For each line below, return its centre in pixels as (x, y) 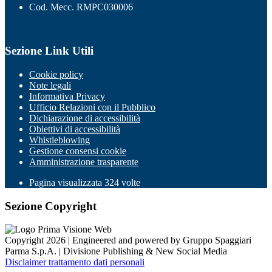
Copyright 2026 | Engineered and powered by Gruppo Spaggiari (128, 240)
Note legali (50, 85)
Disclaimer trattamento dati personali (75, 262)
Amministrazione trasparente (84, 161)
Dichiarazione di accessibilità (85, 118)
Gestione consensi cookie (78, 151)
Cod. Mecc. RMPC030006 (81, 7)
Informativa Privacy (67, 96)
